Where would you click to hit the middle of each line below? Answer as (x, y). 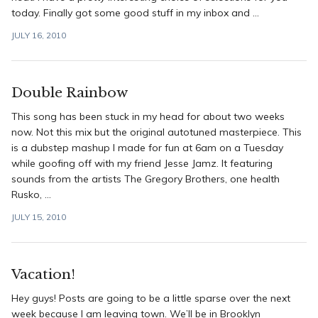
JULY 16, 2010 (39, 35)
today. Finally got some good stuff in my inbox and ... (135, 13)
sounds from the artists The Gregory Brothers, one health (146, 179)
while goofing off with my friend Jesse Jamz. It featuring (142, 163)
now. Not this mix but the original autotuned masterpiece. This (157, 132)
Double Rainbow (70, 93)
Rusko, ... (31, 194)
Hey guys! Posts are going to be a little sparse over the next (151, 298)
